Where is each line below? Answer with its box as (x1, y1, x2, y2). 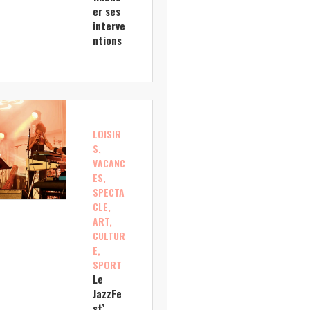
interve (92, 17, 125, 33)
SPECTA (92, 185, 125, 200)
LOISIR (92, 127, 121, 142)
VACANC (92, 156, 125, 171)
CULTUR (92, 228, 125, 244)
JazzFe (92, 286, 122, 302)
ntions (92, 32, 122, 48)
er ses (92, 3, 120, 19)
